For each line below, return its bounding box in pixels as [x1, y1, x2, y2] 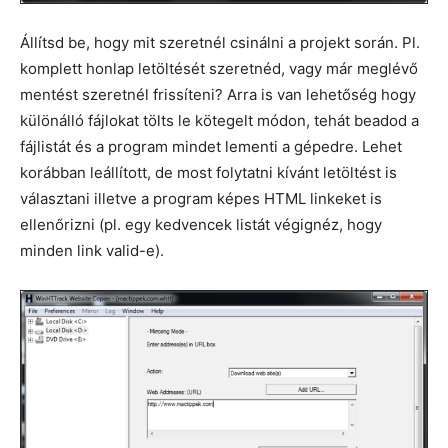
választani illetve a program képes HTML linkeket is [20, 188, 382, 208]
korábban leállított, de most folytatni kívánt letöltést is [20, 162, 397, 182]
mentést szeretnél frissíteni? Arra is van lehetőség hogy [20, 84, 416, 104]
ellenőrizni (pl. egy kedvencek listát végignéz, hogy [20, 214, 382, 234]
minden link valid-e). [20, 240, 164, 260]
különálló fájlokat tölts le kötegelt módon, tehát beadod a [20, 110, 419, 130]
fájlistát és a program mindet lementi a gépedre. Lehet [20, 136, 402, 156]
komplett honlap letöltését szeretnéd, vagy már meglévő [20, 58, 418, 78]
